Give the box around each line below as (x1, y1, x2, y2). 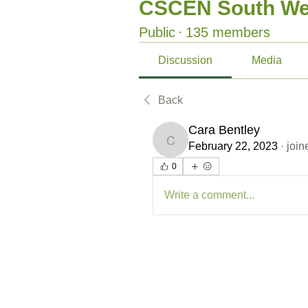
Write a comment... (164, 188, 254, 201)
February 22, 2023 (188, 140, 278, 152)
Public (139, 24, 175, 40)
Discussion (158, 54, 213, 66)
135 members (186, 24, 270, 40)
